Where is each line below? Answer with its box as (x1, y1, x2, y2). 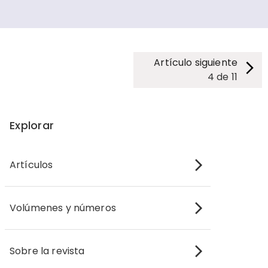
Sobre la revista (10, 243, 85, 258)
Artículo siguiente (154, 56, 237, 70)
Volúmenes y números (10, 200, 116, 215)
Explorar (10, 117, 54, 133)
